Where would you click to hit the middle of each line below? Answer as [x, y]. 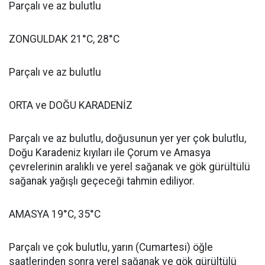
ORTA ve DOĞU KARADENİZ [71, 106]
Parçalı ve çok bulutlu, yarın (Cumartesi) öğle [111, 248]
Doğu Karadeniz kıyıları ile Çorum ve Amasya [110, 153]
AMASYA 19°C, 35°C [55, 214]
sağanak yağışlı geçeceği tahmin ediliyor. [102, 181]
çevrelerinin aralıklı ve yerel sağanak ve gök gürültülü [130, 167]
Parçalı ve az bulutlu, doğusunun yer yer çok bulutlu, [127, 139]
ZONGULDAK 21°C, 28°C [64, 39]
